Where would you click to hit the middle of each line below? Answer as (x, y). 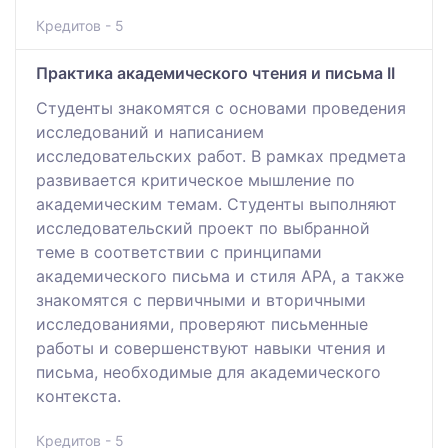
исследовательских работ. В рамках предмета (221, 155)
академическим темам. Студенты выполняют (216, 203)
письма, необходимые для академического (208, 371)
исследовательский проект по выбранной (203, 227)
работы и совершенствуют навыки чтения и (211, 347)
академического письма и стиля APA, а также (220, 275)
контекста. (78, 395)
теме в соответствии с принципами (179, 251)
